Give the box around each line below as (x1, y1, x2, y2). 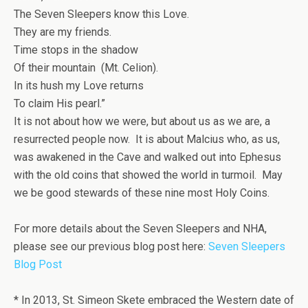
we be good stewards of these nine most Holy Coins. (14, 186, 269, 200)
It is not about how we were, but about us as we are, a (14, 115, 270, 129)
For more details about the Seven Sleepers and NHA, (14, 222, 267, 236)
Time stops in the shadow (14, 43, 138, 57)
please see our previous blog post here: (14, 240, 208, 254)
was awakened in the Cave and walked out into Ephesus (14, 151, 281, 164)
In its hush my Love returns (14, 79, 144, 93)
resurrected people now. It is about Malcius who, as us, (14, 133, 280, 146)
